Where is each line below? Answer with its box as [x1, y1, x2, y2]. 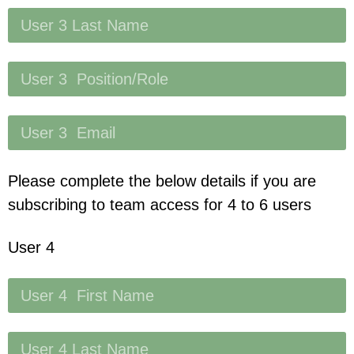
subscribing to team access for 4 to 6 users [8, 195, 311, 213]
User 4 [8, 238, 55, 256]
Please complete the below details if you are [8, 171, 316, 190]
